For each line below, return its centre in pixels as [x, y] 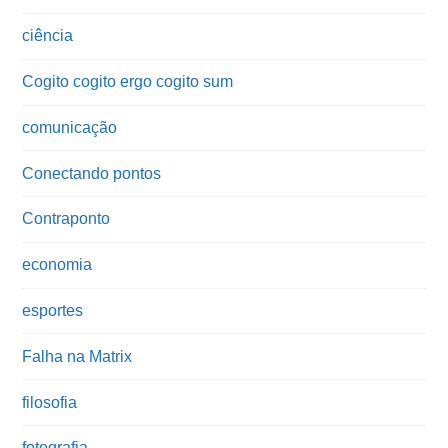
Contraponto [66, 219]
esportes [53, 311]
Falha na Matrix [77, 356]
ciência [48, 36]
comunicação [70, 127]
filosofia [50, 402]
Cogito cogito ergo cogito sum [128, 82]
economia [57, 265]
